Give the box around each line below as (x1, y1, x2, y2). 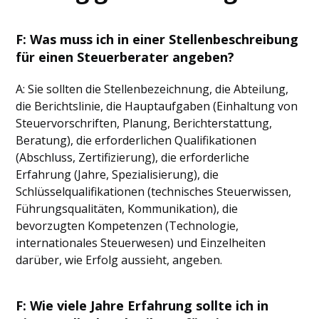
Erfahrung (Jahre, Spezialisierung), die (16, 167, 219, 182)
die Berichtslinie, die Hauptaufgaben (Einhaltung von (16, 98, 298, 114)
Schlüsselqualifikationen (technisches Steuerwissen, (16, 184, 292, 199)
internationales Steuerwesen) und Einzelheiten (16, 235, 266, 251)
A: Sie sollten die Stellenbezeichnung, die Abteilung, (16, 81, 289, 97)
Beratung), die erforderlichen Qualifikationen (16, 132, 257, 148)
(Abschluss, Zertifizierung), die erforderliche (16, 150, 250, 165)
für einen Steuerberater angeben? (16, 48, 235, 66)
